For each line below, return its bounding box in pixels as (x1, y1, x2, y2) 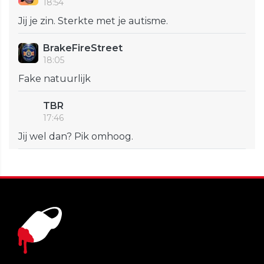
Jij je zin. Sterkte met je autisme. (18, 15, 168, 27)
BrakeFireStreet (43, 42, 123, 54)
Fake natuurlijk (18, 73, 91, 85)
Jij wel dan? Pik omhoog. (18, 131, 133, 143)
